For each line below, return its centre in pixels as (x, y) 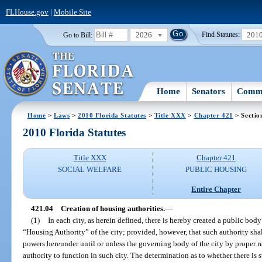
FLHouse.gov (27, 12)
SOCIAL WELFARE (90, 170)
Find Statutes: (221, 35)
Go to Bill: (77, 35)
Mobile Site (72, 12)
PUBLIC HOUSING (216, 170)
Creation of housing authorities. (113, 208)
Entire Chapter (216, 189)
